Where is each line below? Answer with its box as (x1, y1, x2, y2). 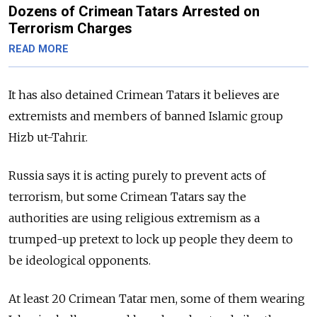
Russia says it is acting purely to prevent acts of (8, 168, 266, 183)
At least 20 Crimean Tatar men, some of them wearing (8, 291, 305, 306)
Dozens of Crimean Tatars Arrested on (8, 2, 260, 20)
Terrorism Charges (8, 19, 132, 37)
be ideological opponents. (8, 253, 151, 267)
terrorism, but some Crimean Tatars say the (8, 189, 246, 204)
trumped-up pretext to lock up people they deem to (8, 231, 293, 246)
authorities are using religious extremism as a (8, 210, 260, 225)
